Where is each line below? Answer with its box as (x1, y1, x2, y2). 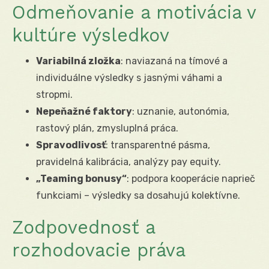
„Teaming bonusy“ (36, 172, 127, 184)
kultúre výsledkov (12, 24, 169, 46)
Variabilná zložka (36, 55, 121, 67)
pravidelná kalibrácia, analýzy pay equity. (36, 156, 221, 168)
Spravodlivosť (36, 139, 106, 151)
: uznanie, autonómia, (132, 105, 229, 117)
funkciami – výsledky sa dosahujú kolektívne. (36, 189, 240, 201)
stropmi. (36, 88, 73, 100)
